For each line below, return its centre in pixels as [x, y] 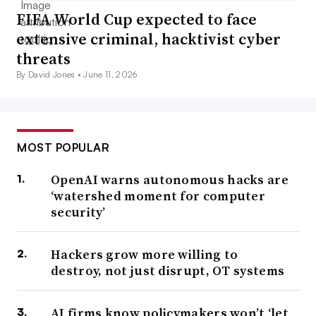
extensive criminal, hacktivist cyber [148, 39]
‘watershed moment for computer [158, 196]
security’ [78, 212]
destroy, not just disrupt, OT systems [168, 271]
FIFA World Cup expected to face [136, 19]
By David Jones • [50, 75]
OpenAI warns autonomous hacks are [170, 180]
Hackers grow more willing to [145, 255]
